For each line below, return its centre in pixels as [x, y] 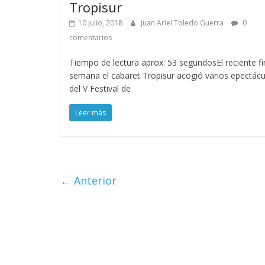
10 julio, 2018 [100, 23]
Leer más [91, 113]
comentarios [91, 38]
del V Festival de [100, 89]
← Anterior [88, 181]
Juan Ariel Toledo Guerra [183, 23]
